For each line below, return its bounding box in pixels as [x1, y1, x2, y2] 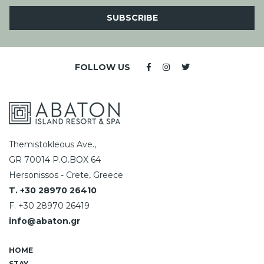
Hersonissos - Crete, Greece [9, 169, 123, 180]
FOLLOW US [74, 61, 130, 72]
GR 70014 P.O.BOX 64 [9, 154, 101, 165]
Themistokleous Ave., [9, 138, 96, 150]
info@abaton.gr [9, 215, 80, 226]
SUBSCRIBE [106, 12, 158, 23]
